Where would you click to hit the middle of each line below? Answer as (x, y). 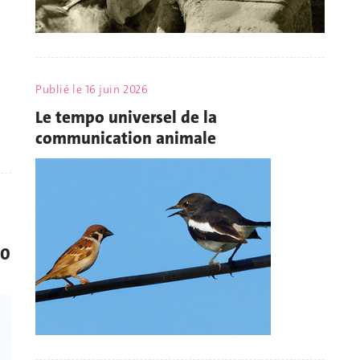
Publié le (60, 90)
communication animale (126, 138)
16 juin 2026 (117, 90)
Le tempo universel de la (126, 117)
